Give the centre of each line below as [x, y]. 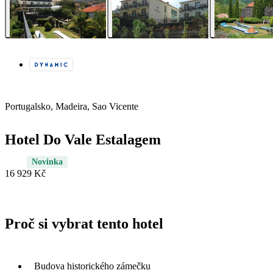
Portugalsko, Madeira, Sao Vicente [72, 107]
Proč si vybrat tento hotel [84, 224]
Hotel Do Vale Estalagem [83, 140]
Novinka [47, 162]
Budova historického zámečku [92, 266]
